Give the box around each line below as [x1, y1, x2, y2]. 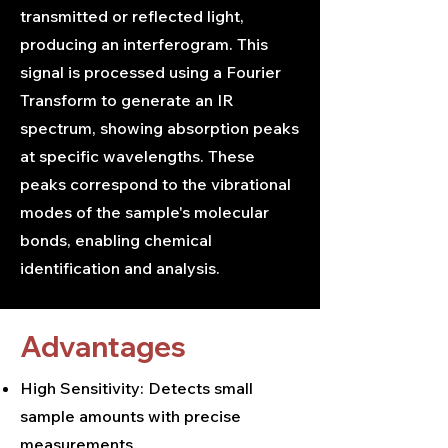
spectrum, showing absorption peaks [20, 118, 299, 138]
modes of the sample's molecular [20, 202, 269, 222]
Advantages [20, 329, 186, 364]
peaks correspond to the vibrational [20, 174, 291, 194]
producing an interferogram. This [20, 34, 268, 54]
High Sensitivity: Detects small [20, 378, 253, 398]
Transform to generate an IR [20, 90, 234, 110]
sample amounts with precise [20, 406, 241, 426]
